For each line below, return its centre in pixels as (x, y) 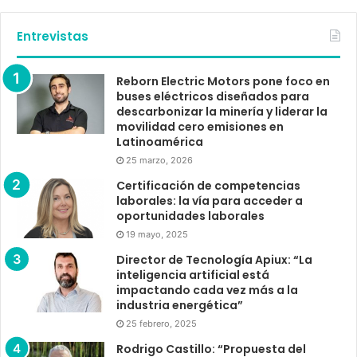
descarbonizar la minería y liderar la (222, 111)
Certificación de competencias (208, 185)
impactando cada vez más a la (207, 290)
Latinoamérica (160, 141)
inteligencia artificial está (193, 275)
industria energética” (180, 305)
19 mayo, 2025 (157, 234)
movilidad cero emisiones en (200, 126)
